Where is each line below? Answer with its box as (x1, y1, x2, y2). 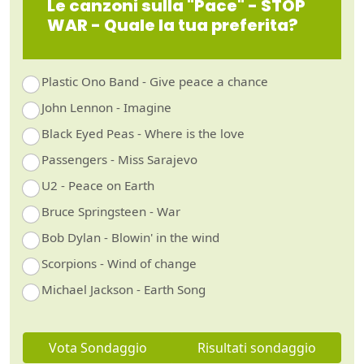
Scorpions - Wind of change (41, 254, 197, 271)
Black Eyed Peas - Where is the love (41, 124, 245, 141)
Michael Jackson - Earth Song (41, 280, 206, 297)
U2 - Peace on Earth (41, 176, 154, 193)
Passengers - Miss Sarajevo (41, 150, 197, 167)
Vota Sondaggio (48, 338, 147, 357)
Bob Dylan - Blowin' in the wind (41, 228, 219, 245)
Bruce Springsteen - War (41, 202, 180, 219)
